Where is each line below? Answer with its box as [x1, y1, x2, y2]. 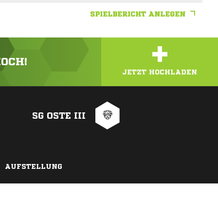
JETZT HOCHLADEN [122, 69, 197, 76]
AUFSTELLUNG [5, 163, 62, 170]
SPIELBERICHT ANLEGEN [90, 11, 185, 18]
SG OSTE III [32, 111, 86, 120]
